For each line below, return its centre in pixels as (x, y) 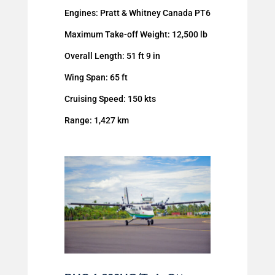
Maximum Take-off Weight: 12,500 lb (136, 35)
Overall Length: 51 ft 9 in (112, 56)
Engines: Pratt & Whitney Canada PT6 (137, 13)
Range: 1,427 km (96, 121)
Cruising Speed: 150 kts (110, 99)
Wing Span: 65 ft (96, 78)
